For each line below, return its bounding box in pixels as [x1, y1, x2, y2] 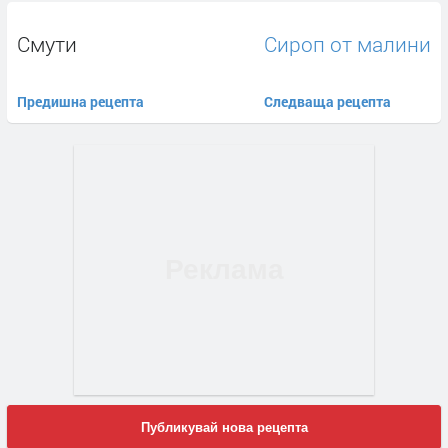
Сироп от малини [264, 29, 431, 58]
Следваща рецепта [264, 91, 391, 111]
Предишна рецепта [17, 91, 144, 111]
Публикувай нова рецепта [140, 420, 308, 436]
